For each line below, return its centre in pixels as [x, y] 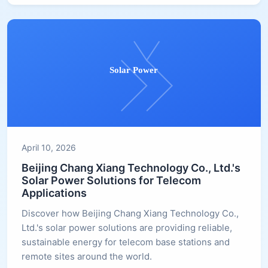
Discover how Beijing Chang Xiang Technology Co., [130, 213]
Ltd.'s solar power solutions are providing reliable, [127, 227]
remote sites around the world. [87, 256]
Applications [54, 193]
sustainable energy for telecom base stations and [126, 242]
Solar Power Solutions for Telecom [111, 180]
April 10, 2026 [49, 147]
